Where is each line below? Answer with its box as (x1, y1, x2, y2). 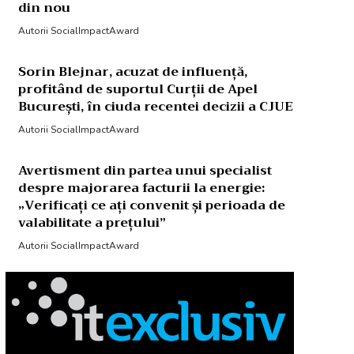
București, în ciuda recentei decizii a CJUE (17, 96, 293, 118)
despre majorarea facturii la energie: (17, 177, 265, 199)
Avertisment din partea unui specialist (17, 160, 272, 182)
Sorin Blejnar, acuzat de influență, (17, 61, 247, 83)
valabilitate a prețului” (17, 212, 166, 234)
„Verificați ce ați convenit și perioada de (17, 194, 285, 217)
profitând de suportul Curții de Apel (17, 78, 258, 100)
